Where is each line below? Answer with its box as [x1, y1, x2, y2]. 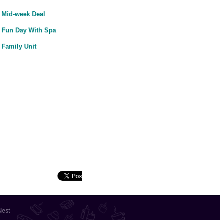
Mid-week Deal [1, 10, 45, 18]
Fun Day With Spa [1, 27, 56, 34]
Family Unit [1, 43, 36, 50]
